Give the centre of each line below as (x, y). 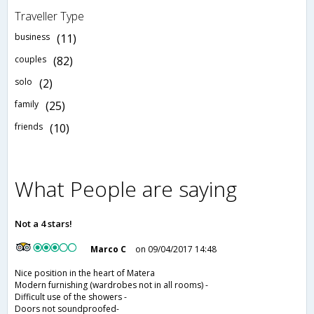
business (32, 37)
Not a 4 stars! (43, 224)
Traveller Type (49, 16)
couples (30, 60)
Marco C (109, 250)
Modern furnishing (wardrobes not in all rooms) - (111, 285)
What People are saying (126, 189)
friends (29, 127)
